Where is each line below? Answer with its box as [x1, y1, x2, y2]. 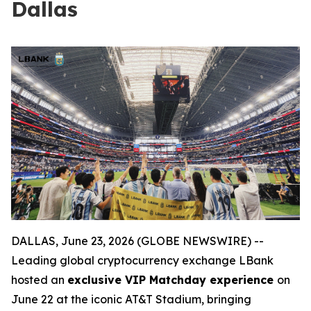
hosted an [11, 272, 67, 287]
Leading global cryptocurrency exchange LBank [11, 253, 274, 267]
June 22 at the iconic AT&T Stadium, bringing [11, 292, 251, 306]
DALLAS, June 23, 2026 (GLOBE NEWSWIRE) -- [11, 233, 264, 248]
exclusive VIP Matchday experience [67, 272, 277, 287]
